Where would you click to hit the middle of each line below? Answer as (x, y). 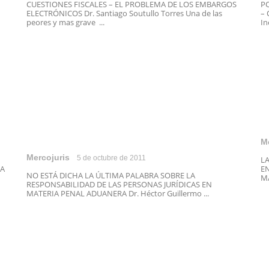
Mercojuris (48, 157)
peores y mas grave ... (65, 22)
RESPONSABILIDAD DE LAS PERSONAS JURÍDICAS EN (119, 184)
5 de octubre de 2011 (111, 158)
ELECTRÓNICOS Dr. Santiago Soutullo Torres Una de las (124, 13)
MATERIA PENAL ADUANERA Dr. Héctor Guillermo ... (118, 193)
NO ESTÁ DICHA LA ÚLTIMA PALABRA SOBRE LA (111, 175)
